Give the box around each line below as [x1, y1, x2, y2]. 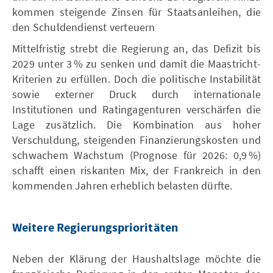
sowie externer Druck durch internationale [12, 87, 261, 101]
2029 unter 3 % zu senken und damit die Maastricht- [12, 56, 261, 71]
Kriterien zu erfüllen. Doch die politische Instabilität [12, 71, 261, 86]
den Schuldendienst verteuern [12, 19, 155, 34]
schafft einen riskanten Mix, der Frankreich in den [12, 163, 261, 177]
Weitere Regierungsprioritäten [12, 219, 178, 236]
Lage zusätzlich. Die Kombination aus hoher [12, 117, 261, 132]
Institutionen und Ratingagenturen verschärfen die [12, 102, 261, 116]
